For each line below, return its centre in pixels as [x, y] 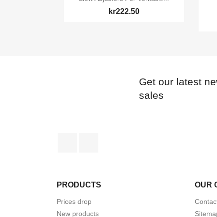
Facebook [94, 138]
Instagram [115, 138]
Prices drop [74, 202]
